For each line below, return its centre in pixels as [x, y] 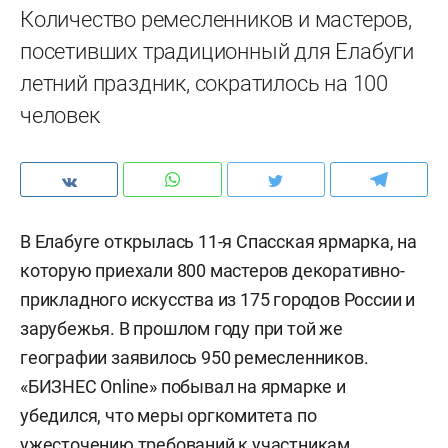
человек [60, 115]
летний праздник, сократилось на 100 [204, 83]
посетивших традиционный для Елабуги [217, 51]
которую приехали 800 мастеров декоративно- [212, 270]
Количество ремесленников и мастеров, [216, 19]
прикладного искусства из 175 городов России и [217, 299]
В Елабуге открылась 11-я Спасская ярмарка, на [218, 241]
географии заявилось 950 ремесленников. [194, 357]
